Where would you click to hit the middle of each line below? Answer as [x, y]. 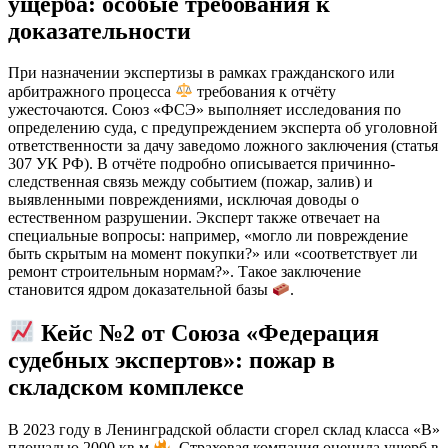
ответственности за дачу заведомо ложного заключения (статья [223, 145]
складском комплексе [126, 386]
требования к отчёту [265, 91]
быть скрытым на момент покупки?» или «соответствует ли [213, 253]
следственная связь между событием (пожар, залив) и [190, 181]
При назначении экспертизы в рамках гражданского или [201, 73]
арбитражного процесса [91, 91]
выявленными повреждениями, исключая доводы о [183, 199]
